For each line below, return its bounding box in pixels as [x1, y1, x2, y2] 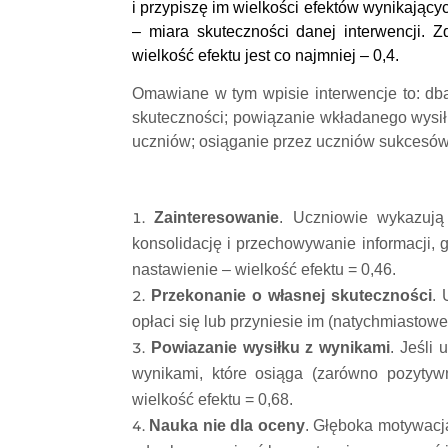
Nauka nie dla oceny [149, 416, 305, 434]
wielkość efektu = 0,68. [132, 390, 293, 408]
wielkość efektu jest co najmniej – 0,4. [132, 46, 399, 64]
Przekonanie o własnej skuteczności [151, 286, 433, 304]
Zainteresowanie [154, 208, 280, 226]
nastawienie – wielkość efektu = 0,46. [132, 260, 400, 278]
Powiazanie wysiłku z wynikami [150, 338, 391, 356]
